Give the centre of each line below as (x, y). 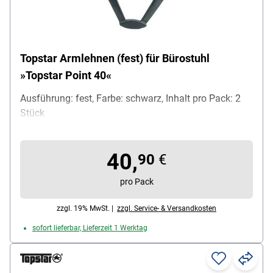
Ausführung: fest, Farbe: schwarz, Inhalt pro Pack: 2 (130, 99)
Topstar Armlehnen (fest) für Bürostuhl (115, 58)
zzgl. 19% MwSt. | (87, 209)
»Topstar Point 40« (66, 76)
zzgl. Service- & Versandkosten (167, 209)
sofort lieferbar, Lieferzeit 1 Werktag (90, 228)
